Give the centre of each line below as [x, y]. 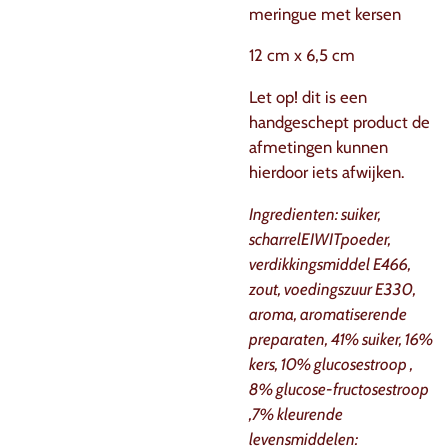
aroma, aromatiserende [328, 313]
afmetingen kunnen [318, 147]
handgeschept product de [339, 122]
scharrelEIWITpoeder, [320, 238]
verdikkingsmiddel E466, [330, 263]
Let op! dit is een [308, 97]
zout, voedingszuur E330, [332, 288]
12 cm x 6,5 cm [302, 55]
